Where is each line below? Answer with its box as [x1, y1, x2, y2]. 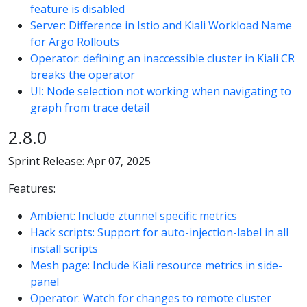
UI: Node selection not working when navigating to [30, 83, 291, 99]
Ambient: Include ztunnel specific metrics [30, 208, 237, 224]
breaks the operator [30, 66, 135, 82]
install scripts [30, 241, 98, 257]
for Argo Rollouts [30, 34, 119, 49]
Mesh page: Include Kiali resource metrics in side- [30, 258, 282, 273]
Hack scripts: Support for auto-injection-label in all [30, 225, 288, 241]
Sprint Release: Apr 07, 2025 [8, 153, 151, 169]
